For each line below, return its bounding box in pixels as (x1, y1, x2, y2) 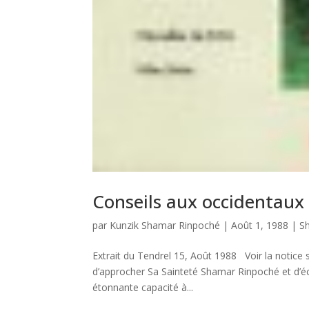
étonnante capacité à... (92, 280, 194, 294)
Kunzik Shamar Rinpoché (110, 218, 221, 232)
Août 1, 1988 (231, 218, 289, 232)
